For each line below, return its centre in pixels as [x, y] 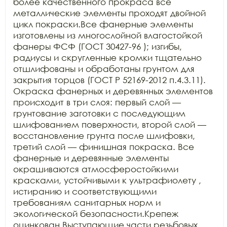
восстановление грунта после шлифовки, [104, 135]
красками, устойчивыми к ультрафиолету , [107, 180]
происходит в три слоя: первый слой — [97, 102]
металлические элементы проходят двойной [109, 13]
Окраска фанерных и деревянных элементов [113, 91]
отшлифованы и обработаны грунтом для [104, 68]
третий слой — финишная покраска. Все [104, 146]
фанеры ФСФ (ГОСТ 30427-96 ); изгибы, [98, 46]
